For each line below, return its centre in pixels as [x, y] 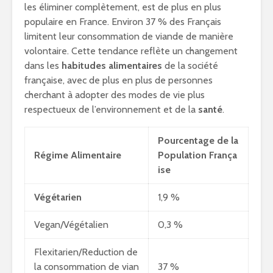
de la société [190, 66]
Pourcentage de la [198, 140]
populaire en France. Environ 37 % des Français [123, 22]
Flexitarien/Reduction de [86, 252]
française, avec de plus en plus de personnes [119, 80]
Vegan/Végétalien [71, 225]
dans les [43, 66]
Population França [197, 155]
